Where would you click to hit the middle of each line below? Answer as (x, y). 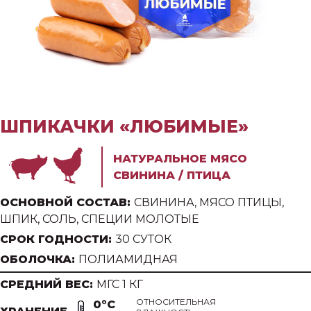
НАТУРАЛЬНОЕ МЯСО (180, 158)
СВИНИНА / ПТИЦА (172, 175)
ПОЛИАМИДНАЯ (128, 259)
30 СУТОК (143, 239)
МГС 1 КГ (120, 284)
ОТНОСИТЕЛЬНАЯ (176, 301)
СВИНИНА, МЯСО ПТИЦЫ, (209, 202)
